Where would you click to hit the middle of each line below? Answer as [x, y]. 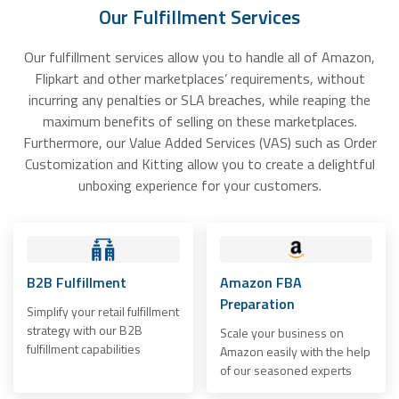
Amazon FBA [261, 282]
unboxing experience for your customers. [199, 185]
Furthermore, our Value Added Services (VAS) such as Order [199, 142]
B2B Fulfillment [77, 282]
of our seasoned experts [285, 370]
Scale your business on [281, 332]
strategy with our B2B [85, 330]
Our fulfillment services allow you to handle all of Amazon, [199, 57]
